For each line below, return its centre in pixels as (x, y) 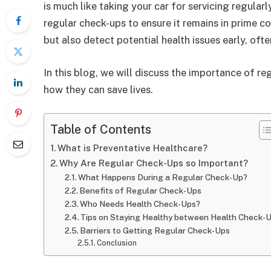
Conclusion (117, 243)
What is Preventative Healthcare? (132, 148)
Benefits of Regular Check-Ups (141, 191)
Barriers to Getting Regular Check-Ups (155, 231)
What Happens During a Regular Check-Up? (163, 178)
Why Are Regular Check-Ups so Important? (153, 163)
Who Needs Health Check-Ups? (140, 204)
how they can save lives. (98, 89)
